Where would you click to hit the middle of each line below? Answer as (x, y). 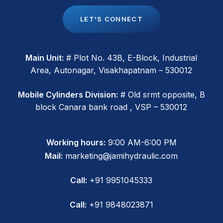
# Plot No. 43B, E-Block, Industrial (131, 57)
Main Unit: (45, 57)
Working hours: (76, 142)
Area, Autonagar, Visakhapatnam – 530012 (111, 70)
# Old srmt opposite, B (161, 94)
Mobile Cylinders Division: (68, 94)
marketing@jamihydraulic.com (120, 156)
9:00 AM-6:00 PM (141, 142)
